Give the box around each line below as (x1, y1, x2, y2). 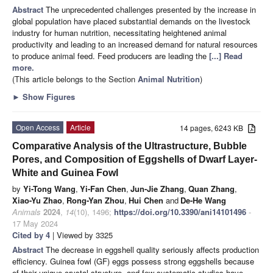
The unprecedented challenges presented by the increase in (46, 3, 256, 15)
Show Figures (20, 90, 75, 102)
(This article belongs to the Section (12, 73, 138, 85)
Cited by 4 (12, 229, 50, 241)
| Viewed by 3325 (50, 229, 113, 241)
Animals (12, 205, 41, 218)
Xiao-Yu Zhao (12, 194, 62, 206)
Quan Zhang (188, 182, 235, 194)
